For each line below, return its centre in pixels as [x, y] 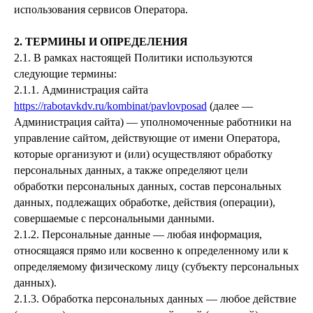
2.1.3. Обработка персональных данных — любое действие [155, 299]
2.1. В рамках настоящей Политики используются [133, 58]
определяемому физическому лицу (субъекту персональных [156, 267]
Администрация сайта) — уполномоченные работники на [153, 122]
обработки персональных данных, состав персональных [148, 186]
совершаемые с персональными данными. [114, 218]
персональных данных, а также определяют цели [131, 170]
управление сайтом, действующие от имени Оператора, [147, 138]
